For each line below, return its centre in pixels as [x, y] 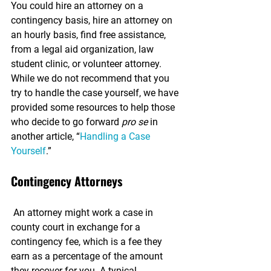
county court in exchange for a [77, 227]
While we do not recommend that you [91, 78]
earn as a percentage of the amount [88, 256]
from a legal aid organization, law [83, 49]
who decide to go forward [66, 122]
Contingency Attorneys [67, 181]
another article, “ [45, 136]
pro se [135, 122]
